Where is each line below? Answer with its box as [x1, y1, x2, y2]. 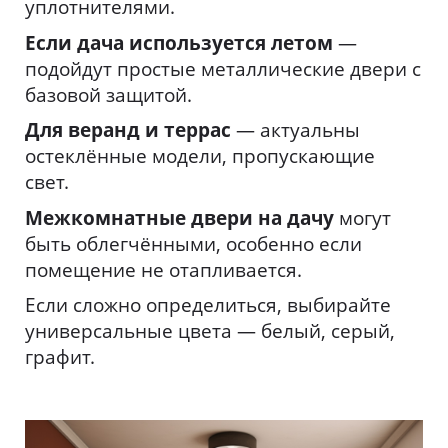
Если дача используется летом [25, 29, 333, 56]
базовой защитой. [25, 81, 192, 108]
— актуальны [231, 117, 360, 144]
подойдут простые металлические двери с [25, 55, 421, 82]
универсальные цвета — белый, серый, [25, 318, 395, 345]
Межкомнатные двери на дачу [25, 204, 334, 231]
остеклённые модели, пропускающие [25, 143, 375, 170]
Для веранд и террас [25, 117, 231, 144]
